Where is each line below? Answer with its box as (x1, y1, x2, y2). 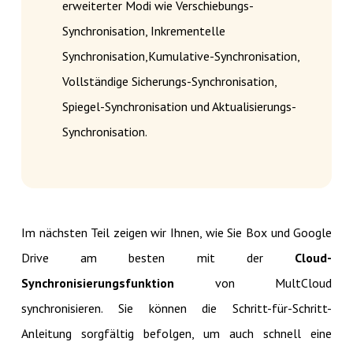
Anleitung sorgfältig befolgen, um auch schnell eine (20, 325, 333, 341)
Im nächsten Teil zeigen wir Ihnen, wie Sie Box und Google (20, 224, 333, 240)
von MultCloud (173, 274, 333, 291)
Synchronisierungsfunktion (20, 274, 174, 291)
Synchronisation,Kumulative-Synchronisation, (61, 47, 299, 64)
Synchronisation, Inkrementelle (61, 22, 225, 39)
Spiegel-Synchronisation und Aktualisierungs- (61, 98, 296, 114)
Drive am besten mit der (20, 249, 295, 266)
